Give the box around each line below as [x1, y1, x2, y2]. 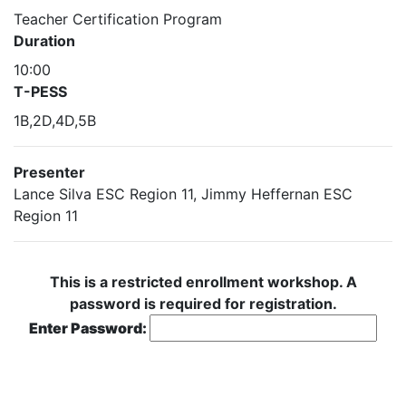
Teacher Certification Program [14, 10, 222, 28]
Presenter [14, 163, 85, 181]
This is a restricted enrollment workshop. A [49, 273, 357, 291]
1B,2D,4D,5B [14, 111, 96, 130]
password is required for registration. [69, 295, 337, 313]
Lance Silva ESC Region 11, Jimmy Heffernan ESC [14, 185, 353, 203]
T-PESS [14, 82, 67, 101]
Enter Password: [29, 319, 150, 337]
